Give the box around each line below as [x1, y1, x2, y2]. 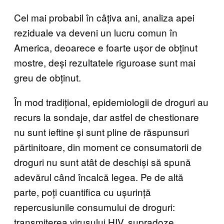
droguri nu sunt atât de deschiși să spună [14, 154, 191, 168]
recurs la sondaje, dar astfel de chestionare [14, 109, 199, 123]
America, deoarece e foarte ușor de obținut [14, 40, 197, 54]
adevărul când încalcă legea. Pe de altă [14, 169, 183, 183]
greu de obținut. [14, 70, 81, 84]
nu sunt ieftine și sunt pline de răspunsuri [14, 124, 189, 138]
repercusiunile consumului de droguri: [14, 199, 175, 213]
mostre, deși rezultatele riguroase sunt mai [14, 55, 195, 69]
